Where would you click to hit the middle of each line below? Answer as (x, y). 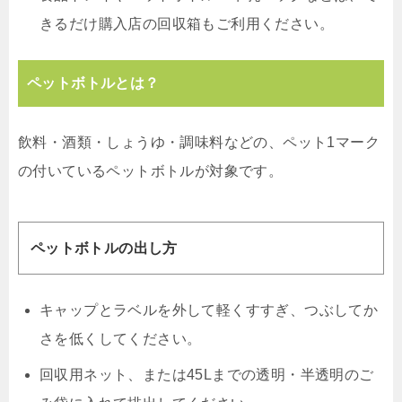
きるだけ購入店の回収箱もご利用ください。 (187, 23)
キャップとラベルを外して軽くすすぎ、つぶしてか (209, 310)
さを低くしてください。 (121, 339)
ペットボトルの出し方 (104, 248)
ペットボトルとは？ (93, 83)
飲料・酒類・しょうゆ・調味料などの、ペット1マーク (199, 142)
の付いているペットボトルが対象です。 (151, 170)
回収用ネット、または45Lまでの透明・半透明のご (207, 375)
